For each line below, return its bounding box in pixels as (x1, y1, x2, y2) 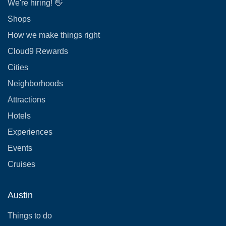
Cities (8, 63, 28, 72)
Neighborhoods (8, 79, 63, 88)
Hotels (8, 111, 31, 120)
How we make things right (8, 31, 100, 39)
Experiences (8, 128, 52, 136)
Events (8, 144, 32, 152)
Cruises (8, 160, 35, 168)
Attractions (8, 95, 45, 104)
